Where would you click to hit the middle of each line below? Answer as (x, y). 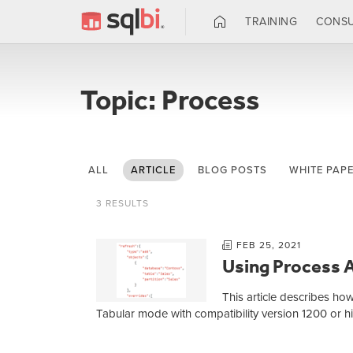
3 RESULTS (123, 203)
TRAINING (271, 21)
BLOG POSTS (232, 170)
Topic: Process (170, 100)
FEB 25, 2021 (269, 245)
